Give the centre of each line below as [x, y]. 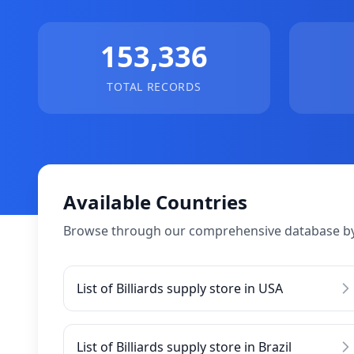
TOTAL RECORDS [154, 87]
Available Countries [155, 202]
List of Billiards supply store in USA [180, 288]
